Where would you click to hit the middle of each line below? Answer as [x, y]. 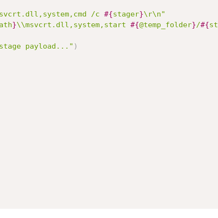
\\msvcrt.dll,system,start [73, 25]
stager [126, 14]
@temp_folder [165, 25]
